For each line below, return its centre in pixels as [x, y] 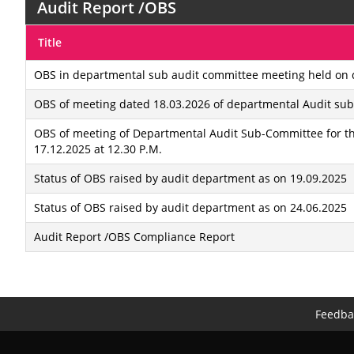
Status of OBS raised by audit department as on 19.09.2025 [190, 178]
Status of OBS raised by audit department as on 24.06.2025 [190, 207]
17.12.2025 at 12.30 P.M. [98, 149]
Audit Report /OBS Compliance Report [134, 237]
